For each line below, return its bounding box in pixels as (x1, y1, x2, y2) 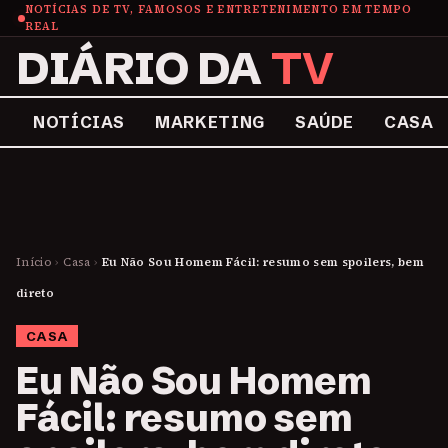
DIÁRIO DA (16, 40, 271, 96)
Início (16, 254, 53, 270)
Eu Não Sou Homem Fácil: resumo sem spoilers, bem (101, 254, 425, 270)
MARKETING (155, 112, 265, 132)
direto (16, 285, 55, 301)
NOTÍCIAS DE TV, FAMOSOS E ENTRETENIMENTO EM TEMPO (24, 2, 413, 17)
